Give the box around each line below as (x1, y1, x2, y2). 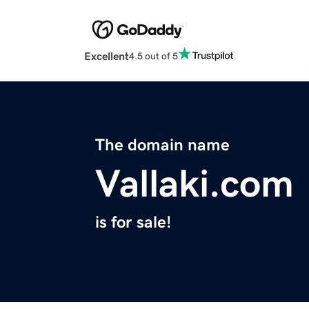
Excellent (84, 50, 129, 62)
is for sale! (95, 214, 171, 231)
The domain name (95, 137, 230, 154)
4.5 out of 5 (129, 50, 178, 61)
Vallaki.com (95, 164, 294, 203)
